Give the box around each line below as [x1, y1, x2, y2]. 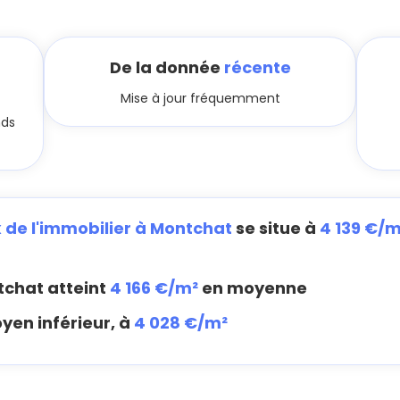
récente [223, 56, 291, 79]
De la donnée [109, 56, 224, 79]
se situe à [232, 217, 320, 239]
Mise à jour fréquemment [120, 89, 280, 107]
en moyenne [198, 276, 307, 299]
